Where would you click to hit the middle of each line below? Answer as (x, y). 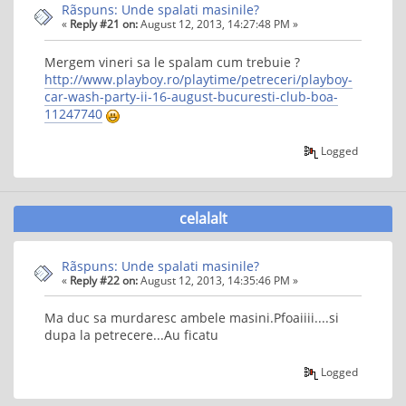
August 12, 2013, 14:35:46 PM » (218, 280)
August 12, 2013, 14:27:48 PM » (218, 24)
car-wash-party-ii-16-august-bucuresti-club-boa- (191, 96)
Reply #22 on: (104, 280)
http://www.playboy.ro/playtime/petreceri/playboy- (198, 79)
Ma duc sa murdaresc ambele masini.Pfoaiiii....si (192, 318)
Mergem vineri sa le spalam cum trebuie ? (174, 62)
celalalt (203, 218)
